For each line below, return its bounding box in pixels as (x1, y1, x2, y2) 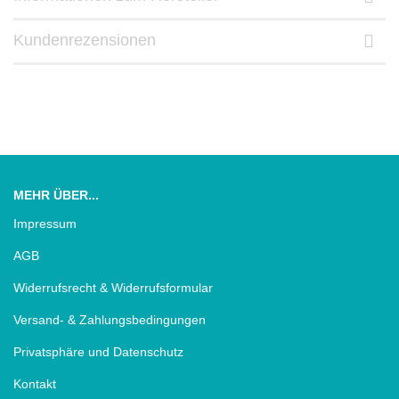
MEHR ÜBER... (13, 188, 99, 203)
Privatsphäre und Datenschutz (13, 345, 183, 360)
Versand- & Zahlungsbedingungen (13, 313, 206, 328)
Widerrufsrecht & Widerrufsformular (13, 281, 213, 296)
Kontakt (13, 377, 56, 392)
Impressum (13, 216, 77, 232)
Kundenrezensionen (13, 31, 156, 50)
